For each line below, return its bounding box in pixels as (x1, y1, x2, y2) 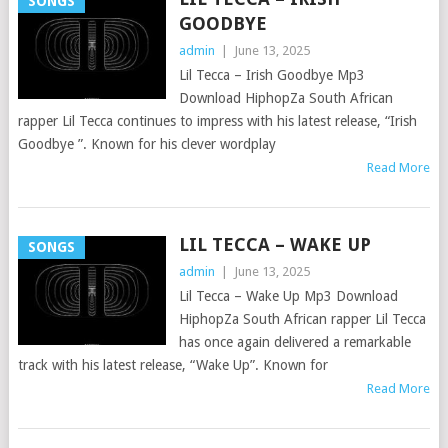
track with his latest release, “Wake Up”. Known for (17, 357, 328, 373)
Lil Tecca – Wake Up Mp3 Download (178, 288, 398, 304)
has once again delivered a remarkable (178, 334, 411, 350)
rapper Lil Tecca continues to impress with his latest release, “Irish (17, 113, 417, 129)
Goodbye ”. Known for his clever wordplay (17, 136, 276, 152)
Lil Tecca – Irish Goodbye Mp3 (178, 67, 365, 83)
